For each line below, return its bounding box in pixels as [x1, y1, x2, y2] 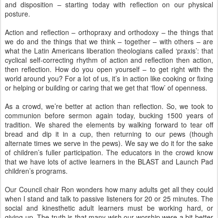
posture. [5, 9, 30, 18]
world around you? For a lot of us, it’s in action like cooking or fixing [5, 73, 213, 83]
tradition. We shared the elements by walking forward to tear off [5, 120, 213, 129]
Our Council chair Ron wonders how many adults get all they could [5, 184, 213, 194]
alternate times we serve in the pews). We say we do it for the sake [5, 138, 213, 148]
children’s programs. [5, 166, 68, 176]
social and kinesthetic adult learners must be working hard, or [5, 203, 213, 213]
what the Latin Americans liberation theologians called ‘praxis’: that [5, 46, 213, 55]
